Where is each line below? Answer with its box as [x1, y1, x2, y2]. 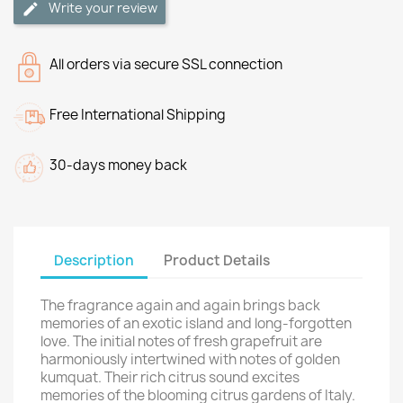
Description [54, 250, 134, 270]
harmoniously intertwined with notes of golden [40, 350, 340, 369]
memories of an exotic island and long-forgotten [40, 314, 352, 333]
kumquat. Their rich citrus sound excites [40, 368, 300, 387]
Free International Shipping [49, 105, 226, 124]
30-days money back [49, 156, 187, 175]
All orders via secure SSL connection [49, 55, 282, 74]
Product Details [164, 250, 271, 270]
